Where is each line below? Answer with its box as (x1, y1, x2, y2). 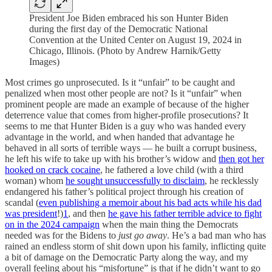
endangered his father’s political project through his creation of (5, 186, 243, 197)
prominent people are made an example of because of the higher (5, 98, 249, 109)
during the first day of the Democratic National (29, 23, 208, 34)
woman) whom (5, 175, 66, 186)
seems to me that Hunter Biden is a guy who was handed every (5, 120, 246, 131)
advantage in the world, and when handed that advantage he (5, 131, 234, 142)
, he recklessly (205, 175, 259, 186)
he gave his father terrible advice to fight (108, 208, 262, 219)
